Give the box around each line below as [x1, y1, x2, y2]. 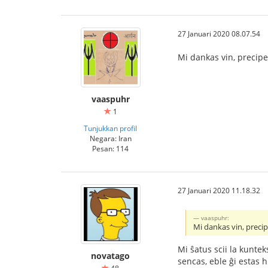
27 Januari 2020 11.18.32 [178, 185, 260, 195]
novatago [91, 250, 130, 261]
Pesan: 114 [92, 144, 129, 153]
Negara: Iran [89, 133, 132, 143]
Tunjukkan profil [84, 123, 137, 133]
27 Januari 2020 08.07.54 [178, 29, 260, 38]
